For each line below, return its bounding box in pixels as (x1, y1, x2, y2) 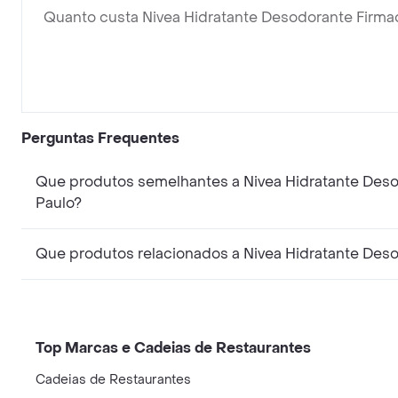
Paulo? (36, 194, 82, 212)
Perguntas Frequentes (21, 129, 179, 147)
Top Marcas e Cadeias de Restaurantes (36, 338, 311, 357)
